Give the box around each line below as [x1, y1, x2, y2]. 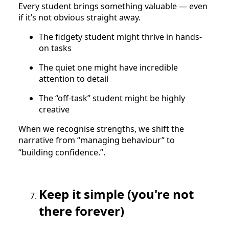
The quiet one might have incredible [39, 61, 178, 73]
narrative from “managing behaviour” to [18, 134, 175, 146]
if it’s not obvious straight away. [18, 11, 141, 23]
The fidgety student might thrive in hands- [39, 31, 202, 42]
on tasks [39, 42, 72, 54]
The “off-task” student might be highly [39, 92, 185, 104]
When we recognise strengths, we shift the [18, 123, 184, 134]
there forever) [39, 202, 124, 219]
